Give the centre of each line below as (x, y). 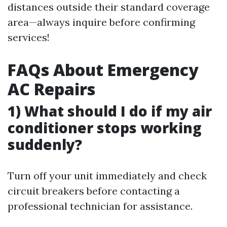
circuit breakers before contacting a (94, 191)
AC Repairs (51, 89)
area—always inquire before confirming (101, 22)
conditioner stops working (105, 128)
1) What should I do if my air (110, 111)
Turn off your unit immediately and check (107, 176)
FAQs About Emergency (103, 70)
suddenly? (45, 145)
